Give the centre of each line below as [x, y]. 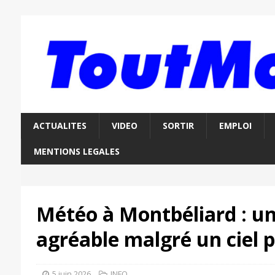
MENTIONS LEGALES [76, 152]
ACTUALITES [60, 126]
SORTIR [178, 126]
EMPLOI [235, 126]
